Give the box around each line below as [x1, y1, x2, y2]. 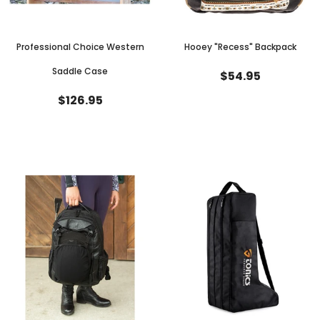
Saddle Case [52, 65, 108, 78]
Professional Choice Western [16, 41, 144, 54]
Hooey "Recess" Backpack [184, 41, 296, 54]
